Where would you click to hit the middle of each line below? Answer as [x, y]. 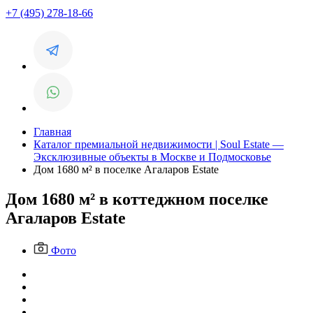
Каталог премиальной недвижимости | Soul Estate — [159, 144]
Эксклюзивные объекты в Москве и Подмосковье [152, 157]
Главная [52, 132]
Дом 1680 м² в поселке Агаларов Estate [126, 169]
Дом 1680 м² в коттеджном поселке [137, 199]
